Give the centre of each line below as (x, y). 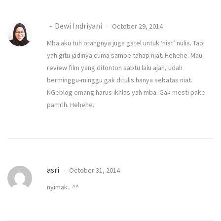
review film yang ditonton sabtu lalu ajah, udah (115, 67)
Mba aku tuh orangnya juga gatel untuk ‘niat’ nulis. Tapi (126, 43)
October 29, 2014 (137, 26)
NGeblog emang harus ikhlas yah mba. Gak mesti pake (126, 92)
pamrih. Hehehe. (71, 104)
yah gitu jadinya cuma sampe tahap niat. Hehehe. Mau (125, 55)
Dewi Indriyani (78, 25)
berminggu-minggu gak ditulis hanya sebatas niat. (120, 80)
